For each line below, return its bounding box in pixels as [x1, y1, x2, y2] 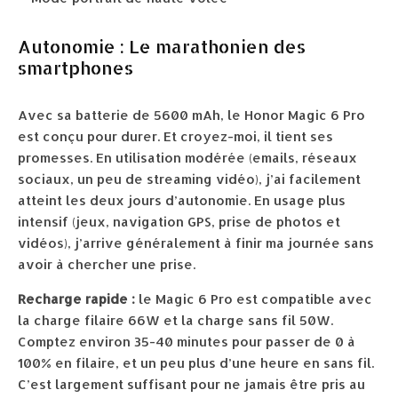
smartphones [18, 56, 133, 80]
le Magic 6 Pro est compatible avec [135, 291, 372, 308]
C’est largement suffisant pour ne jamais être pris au [18, 376, 365, 394]
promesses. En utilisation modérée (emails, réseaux [18, 149, 357, 167]
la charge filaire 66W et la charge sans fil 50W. [18, 312, 333, 330]
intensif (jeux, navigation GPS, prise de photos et [18, 213, 340, 231]
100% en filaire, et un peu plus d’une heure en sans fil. [18, 354, 374, 372]
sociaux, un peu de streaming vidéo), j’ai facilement [18, 171, 361, 188]
